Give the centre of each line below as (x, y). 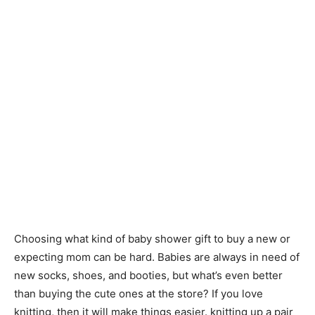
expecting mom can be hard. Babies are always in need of (157, 257)
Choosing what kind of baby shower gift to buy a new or (152, 239)
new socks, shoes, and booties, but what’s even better (148, 275)
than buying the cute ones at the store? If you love (139, 294)
